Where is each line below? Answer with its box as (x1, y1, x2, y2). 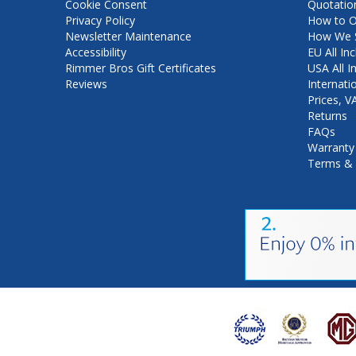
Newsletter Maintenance (65, 28, 192, 44)
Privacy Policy (65, 12, 135, 28)
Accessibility (65, 44, 126, 60)
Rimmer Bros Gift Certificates (65, 60, 216, 75)
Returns (308, 107, 347, 123)
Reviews (65, 75, 107, 91)
